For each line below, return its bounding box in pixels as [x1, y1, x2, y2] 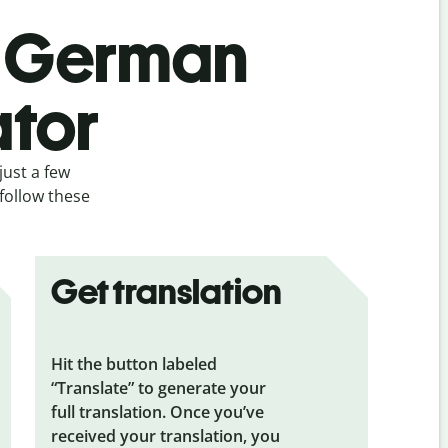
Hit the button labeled [50, 352, 217, 375]
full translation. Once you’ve [50, 400, 264, 423]
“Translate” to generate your [50, 376, 266, 399]
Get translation [50, 269, 282, 313]
